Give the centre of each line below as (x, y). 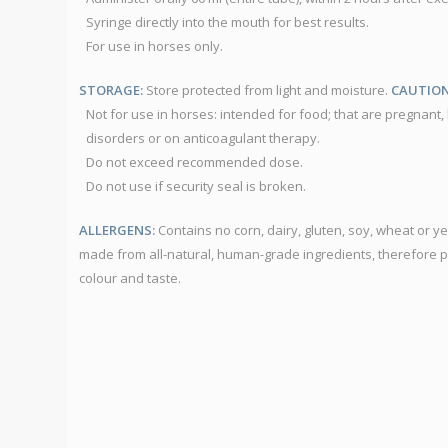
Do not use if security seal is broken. (196, 186)
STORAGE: (111, 90)
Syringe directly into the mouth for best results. (227, 22)
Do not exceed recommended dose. (194, 162)
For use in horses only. (154, 46)
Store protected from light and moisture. (267, 90)
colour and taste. (130, 278)
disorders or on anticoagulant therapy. (203, 138)
